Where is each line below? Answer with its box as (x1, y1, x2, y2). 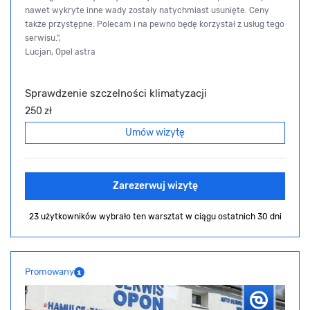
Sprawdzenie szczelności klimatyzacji (25, 87, 207, 100)
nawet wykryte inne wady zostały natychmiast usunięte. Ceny (25, 6, 269, 16)
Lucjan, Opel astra (25, 47, 95, 57)
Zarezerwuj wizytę (112, 180, 198, 192)
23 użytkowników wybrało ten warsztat (28, 212, 185, 222)
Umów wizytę (125, 127, 185, 139)
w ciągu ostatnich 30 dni (185, 212, 282, 222)
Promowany (25, 266, 74, 277)
